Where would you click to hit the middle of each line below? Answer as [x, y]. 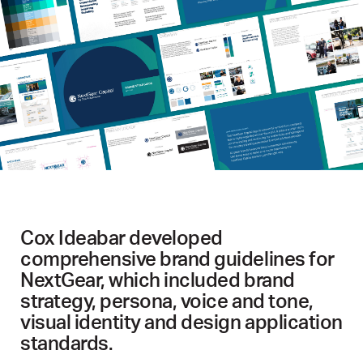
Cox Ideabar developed [122, 238]
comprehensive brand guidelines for [177, 259]
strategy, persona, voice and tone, [167, 301]
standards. [67, 343]
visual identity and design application [181, 322]
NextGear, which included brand [158, 280]
